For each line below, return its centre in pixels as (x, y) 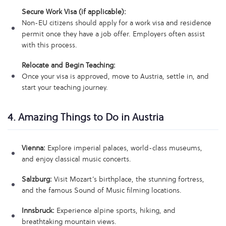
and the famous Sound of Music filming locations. (102, 190)
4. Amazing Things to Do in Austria (86, 117)
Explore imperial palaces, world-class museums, (124, 148)
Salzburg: (37, 179)
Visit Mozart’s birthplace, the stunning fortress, (128, 179)
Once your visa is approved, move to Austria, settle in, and (115, 76)
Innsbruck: (38, 210)
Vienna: (34, 148)
